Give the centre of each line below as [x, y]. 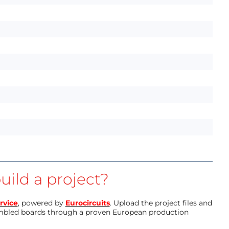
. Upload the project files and [161, 203]
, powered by [41, 203]
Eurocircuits [87, 203]
